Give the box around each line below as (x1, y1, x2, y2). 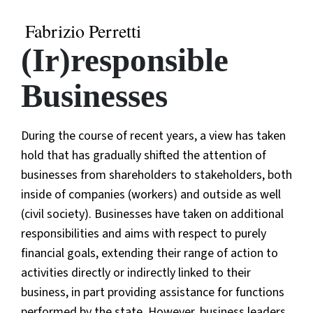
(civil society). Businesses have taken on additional (21, 205, 284, 223)
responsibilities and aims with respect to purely (21, 224, 266, 242)
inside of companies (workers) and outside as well (21, 185, 281, 203)
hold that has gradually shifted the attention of (21, 146, 266, 164)
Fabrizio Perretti (25, 18, 141, 43)
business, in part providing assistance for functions (21, 283, 284, 301)
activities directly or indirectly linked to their (21, 263, 251, 282)
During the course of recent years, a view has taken (21, 126, 286, 145)
